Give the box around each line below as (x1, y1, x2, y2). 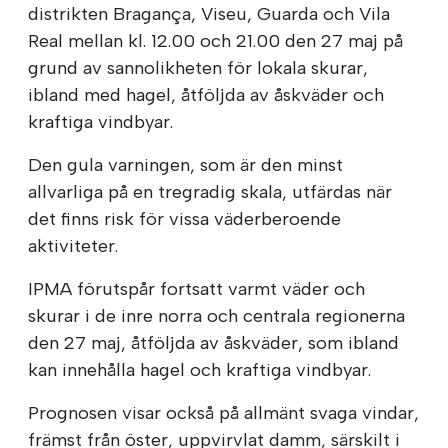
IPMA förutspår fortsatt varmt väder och (28, 277, 365, 300)
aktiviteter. (28, 234, 118, 257)
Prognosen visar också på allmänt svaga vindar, (28, 401, 419, 424)
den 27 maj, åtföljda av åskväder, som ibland (28, 331, 399, 354)
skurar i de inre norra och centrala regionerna (28, 304, 405, 327)
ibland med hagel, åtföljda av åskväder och (28, 83, 384, 106)
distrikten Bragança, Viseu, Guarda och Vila (28, 2, 390, 25)
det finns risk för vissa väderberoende (28, 207, 341, 230)
